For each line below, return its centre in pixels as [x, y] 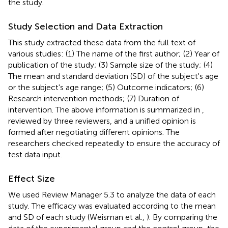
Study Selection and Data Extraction [85, 26]
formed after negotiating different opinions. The [94, 132]
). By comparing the [182, 217]
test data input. [35, 154]
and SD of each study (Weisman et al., [77, 217]
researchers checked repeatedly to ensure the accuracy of [114, 143]
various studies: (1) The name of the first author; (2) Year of [114, 53]
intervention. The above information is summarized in [105, 109]
